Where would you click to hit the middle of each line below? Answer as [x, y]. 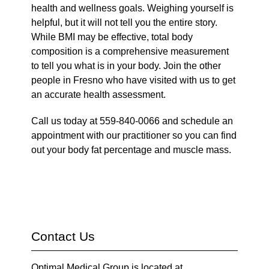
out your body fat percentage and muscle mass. [131, 150]
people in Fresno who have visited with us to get [134, 80]
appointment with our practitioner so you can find [134, 135]
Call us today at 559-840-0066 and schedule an [132, 121]
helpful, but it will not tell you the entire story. [125, 22]
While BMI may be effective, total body [112, 37]
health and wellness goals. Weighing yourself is [133, 8]
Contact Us [63, 236]
